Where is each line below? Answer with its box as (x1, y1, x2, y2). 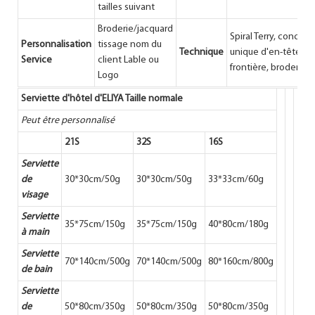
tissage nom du (98, 39, 162, 50)
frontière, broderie (230, 62, 307, 73)
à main (21, 226, 49, 238)
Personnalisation (21, 39, 91, 50)
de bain (21, 264, 52, 275)
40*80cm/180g (208, 219, 269, 230)
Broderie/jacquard (98, 23, 173, 34)
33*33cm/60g (208, 174, 264, 185)
